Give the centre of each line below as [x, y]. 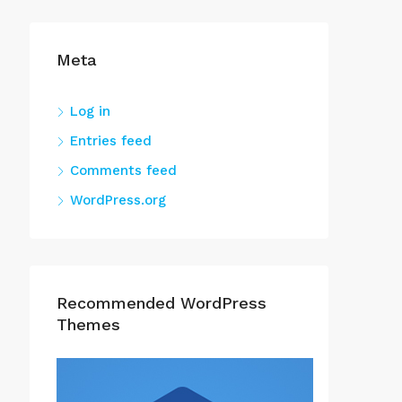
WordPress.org [118, 200]
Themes [88, 324]
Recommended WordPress [162, 303]
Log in [90, 111]
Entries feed [111, 141]
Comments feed [123, 170]
